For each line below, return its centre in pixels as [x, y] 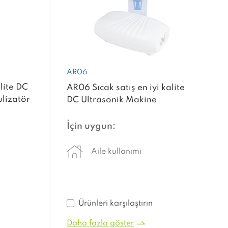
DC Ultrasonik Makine [111, 100]
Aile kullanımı [116, 151]
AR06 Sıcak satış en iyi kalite [125, 88]
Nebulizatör [91, 112]
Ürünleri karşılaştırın [115, 203]
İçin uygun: [91, 126]
